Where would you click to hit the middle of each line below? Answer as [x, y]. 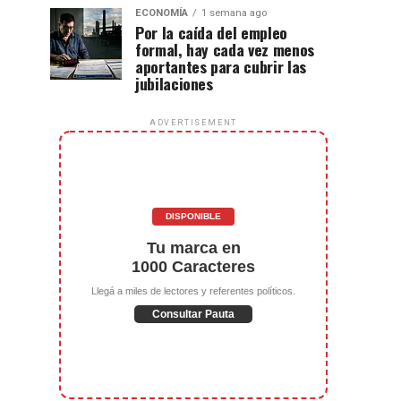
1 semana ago [234, 13]
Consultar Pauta [193, 314]
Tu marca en [193, 247]
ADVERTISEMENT [193, 123]
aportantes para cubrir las [221, 66]
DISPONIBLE [193, 216]
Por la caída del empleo [211, 32]
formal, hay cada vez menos [225, 49]
